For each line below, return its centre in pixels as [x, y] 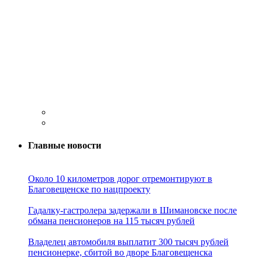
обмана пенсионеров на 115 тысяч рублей [111, 221]
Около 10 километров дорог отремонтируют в [120, 179]
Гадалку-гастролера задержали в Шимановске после [132, 211]
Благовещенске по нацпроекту [89, 189]
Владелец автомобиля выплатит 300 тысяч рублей [128, 242]
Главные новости [65, 146]
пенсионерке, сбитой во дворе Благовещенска [120, 253]
